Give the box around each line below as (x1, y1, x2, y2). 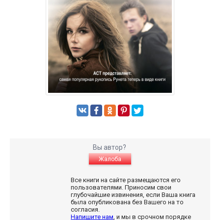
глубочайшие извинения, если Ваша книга (71, 191, 196, 199)
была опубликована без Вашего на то (71, 198, 184, 206)
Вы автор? (92, 143, 128, 152)
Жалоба (99, 156, 121, 163)
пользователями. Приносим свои (71, 184, 172, 192)
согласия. (71, 206, 102, 214)
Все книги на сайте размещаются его (71, 176, 181, 184)
